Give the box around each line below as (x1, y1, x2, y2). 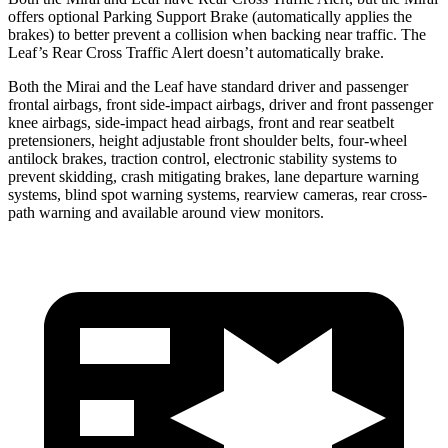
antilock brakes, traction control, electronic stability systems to (8, 149, 397, 167)
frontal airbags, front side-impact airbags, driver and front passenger (8, 95, 433, 113)
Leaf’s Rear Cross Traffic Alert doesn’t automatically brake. (8, 43, 384, 61)
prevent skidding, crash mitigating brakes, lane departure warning (8, 167, 419, 185)
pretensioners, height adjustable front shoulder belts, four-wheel (8, 131, 407, 149)
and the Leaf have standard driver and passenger (104, 77, 408, 95)
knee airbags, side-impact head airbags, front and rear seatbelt (8, 113, 394, 131)
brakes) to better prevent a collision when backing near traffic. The (8, 25, 426, 43)
